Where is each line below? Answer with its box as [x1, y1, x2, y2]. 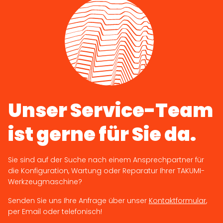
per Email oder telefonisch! [7, 206, 102, 217]
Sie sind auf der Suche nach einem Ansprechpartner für [7, 154, 204, 165]
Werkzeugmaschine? [7, 176, 82, 187]
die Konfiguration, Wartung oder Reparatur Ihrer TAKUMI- [7, 165, 205, 176]
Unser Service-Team [7, 97, 213, 123]
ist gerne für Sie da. [7, 120, 196, 147]
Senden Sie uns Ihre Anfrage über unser [7, 195, 149, 206]
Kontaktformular [148, 195, 206, 206]
